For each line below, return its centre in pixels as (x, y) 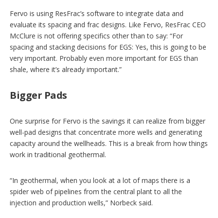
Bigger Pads (38, 95)
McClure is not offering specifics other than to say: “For (96, 36)
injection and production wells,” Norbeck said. (81, 202)
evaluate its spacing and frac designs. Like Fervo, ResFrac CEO (108, 24)
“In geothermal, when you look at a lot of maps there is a (100, 180)
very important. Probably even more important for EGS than (104, 58)
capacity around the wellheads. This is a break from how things (109, 143)
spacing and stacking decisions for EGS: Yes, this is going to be (108, 47)
